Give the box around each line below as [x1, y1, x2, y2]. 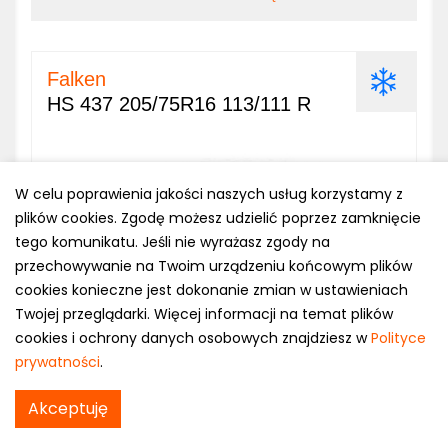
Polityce [371, 328, 426, 348]
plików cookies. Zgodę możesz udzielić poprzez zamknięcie [15, 208, 421, 228]
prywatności [15, 352, 100, 372]
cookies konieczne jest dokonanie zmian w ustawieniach [15, 280, 408, 300]
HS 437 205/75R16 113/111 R [47, 93, 311, 115]
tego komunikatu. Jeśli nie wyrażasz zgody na [15, 232, 330, 252]
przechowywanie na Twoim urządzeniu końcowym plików [15, 256, 412, 276]
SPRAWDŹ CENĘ [172, 388, 276, 408]
